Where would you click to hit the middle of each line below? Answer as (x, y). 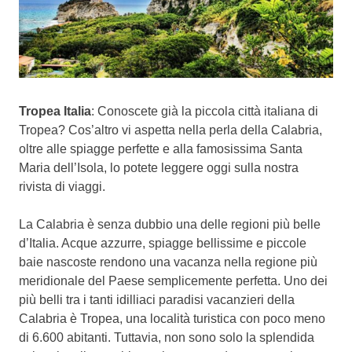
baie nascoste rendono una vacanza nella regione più (168, 262)
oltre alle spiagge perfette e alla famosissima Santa (161, 148)
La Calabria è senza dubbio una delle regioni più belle (170, 224)
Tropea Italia (55, 111)
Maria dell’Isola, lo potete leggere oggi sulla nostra (159, 167)
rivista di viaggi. (62, 186)
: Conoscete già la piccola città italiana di (205, 111)
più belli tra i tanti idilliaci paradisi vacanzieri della (157, 299)
